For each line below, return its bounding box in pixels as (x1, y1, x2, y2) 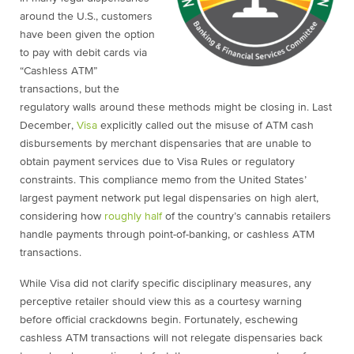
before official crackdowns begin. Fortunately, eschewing (20, 314, 298, 326)
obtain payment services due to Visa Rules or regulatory (20, 156, 295, 168)
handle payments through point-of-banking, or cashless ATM (20, 229, 314, 241)
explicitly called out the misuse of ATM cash (97, 120, 314, 132)
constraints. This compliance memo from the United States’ (20, 175, 307, 186)
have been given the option (20, 29, 155, 41)
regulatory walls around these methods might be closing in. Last (20, 102, 332, 114)
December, (20, 120, 77, 132)
